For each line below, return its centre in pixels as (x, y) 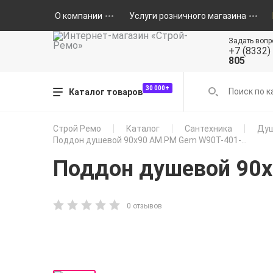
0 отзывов (144, 206)
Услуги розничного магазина (187, 16)
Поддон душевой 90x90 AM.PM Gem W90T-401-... (150, 140)
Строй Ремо (77, 129)
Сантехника (208, 129)
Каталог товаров (106, 92)
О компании (78, 16)
